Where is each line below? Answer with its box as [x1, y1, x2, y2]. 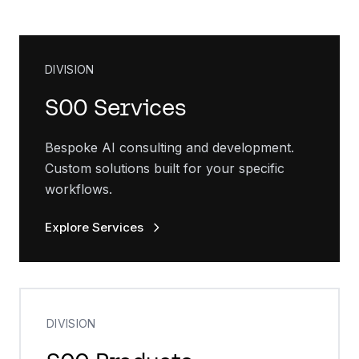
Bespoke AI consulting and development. [45, 139, 294, 155]
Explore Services [45, 220, 143, 235]
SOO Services [45, 95, 187, 120]
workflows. [45, 181, 112, 197]
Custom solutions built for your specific [45, 160, 284, 176]
